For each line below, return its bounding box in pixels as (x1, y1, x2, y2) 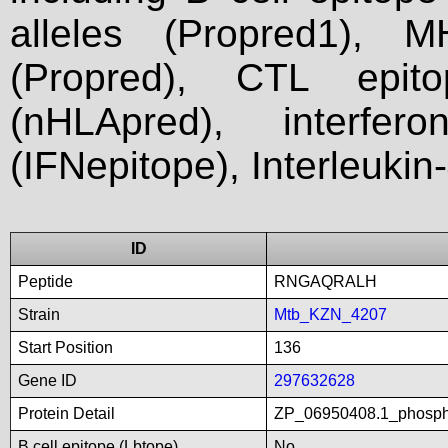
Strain (18, 306, 60, 323)
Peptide (18, 273, 73, 290)
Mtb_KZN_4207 (274, 306, 387, 323)
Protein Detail (18, 405, 115, 422)
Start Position (18, 339, 113, 356)
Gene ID (18, 372, 77, 389)
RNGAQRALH (274, 273, 377, 290)
